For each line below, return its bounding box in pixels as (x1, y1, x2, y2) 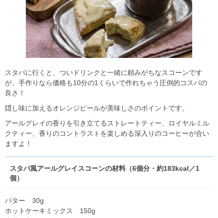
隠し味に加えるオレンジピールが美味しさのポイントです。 (5, 104, 189, 112)
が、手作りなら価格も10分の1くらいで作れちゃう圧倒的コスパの (5, 79, 207, 87)
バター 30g (5, 197, 44, 205)
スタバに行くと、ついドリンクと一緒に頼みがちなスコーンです (5, 69, 202, 77)
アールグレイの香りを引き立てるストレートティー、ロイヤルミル (5, 119, 209, 127)
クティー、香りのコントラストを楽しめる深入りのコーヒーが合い (5, 129, 209, 138)
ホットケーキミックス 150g (5, 207, 95, 215)
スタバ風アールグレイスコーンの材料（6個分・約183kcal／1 (10, 164, 200, 173)
